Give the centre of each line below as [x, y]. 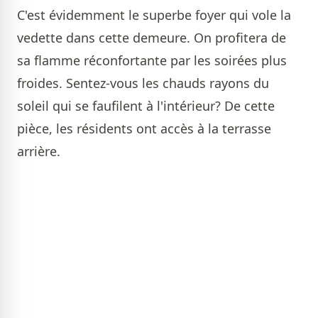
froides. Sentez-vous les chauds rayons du [143, 83]
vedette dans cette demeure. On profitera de [152, 38]
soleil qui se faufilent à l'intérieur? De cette [146, 106]
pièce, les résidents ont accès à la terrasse [144, 129]
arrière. [39, 152]
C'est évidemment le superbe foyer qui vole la [154, 15]
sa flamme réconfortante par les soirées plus [152, 61]
